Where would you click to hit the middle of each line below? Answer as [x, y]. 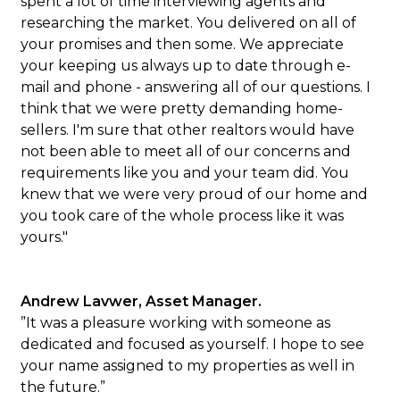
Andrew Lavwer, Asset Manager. [143, 301]
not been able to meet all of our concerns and [186, 151]
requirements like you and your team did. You [185, 173]
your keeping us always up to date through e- [186, 66]
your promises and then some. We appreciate [183, 44]
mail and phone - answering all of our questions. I [196, 87]
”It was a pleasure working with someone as [176, 323]
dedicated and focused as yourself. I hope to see [193, 344]
